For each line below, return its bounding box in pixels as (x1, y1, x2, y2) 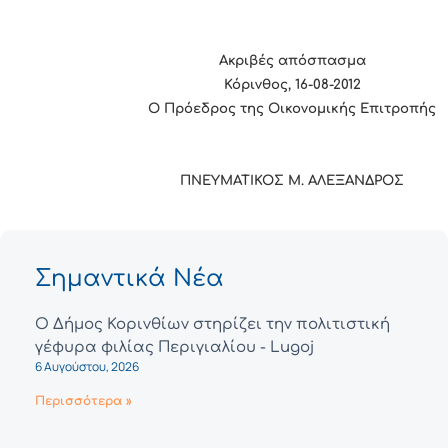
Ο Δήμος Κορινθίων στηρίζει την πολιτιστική (35, 316, 390, 334)
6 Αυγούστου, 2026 (35, 358, 139, 376)
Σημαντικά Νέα (35, 266, 224, 292)
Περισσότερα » (35, 394, 132, 409)
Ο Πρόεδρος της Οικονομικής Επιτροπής (148, 101, 437, 117)
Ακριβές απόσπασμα (218, 53, 366, 69)
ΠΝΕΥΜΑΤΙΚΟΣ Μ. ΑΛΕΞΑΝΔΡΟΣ (180, 173, 405, 189)
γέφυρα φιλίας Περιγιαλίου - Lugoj (35, 339, 314, 357)
